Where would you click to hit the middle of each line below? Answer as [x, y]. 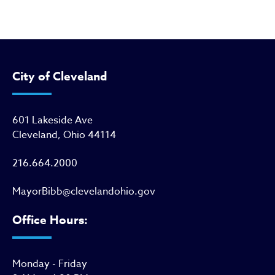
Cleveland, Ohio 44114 [64, 135]
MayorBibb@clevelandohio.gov [84, 192]
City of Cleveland [60, 77]
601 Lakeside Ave [52, 120]
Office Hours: [50, 220]
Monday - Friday [50, 264]
